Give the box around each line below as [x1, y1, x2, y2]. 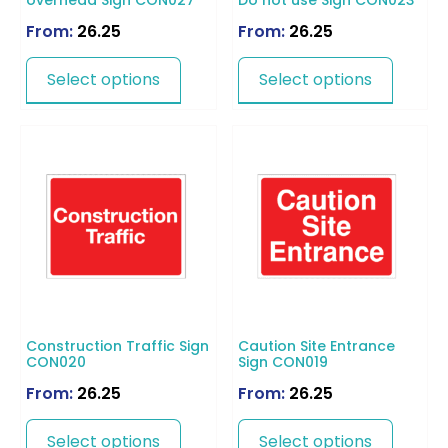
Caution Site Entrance [237, 335, 395, 356]
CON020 [26, 351, 86, 372]
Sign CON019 [237, 351, 328, 372]
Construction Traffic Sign [26, 335, 209, 356]
